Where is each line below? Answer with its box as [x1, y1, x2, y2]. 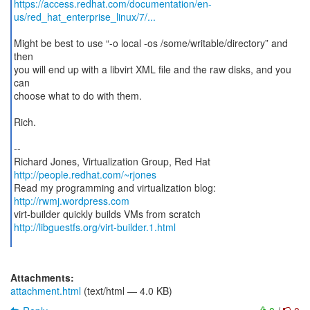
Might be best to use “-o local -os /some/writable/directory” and [13, 36, 288, 50]
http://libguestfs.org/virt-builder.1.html [13, 220, 176, 234]
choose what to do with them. [13, 89, 142, 102]
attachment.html [10, 284, 81, 298]
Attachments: [10, 271, 74, 284]
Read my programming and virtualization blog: [13, 181, 216, 194]
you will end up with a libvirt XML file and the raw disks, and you [13, 62, 291, 76]
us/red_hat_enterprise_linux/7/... [13, 10, 156, 24]
